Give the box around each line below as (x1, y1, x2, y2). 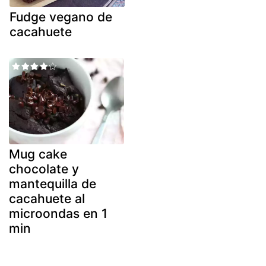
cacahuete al (9, 191, 85, 207)
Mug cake (9, 147, 67, 162)
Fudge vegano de (9, 9, 112, 24)
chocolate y (9, 161, 79, 177)
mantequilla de (9, 176, 96, 192)
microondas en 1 (9, 206, 107, 221)
